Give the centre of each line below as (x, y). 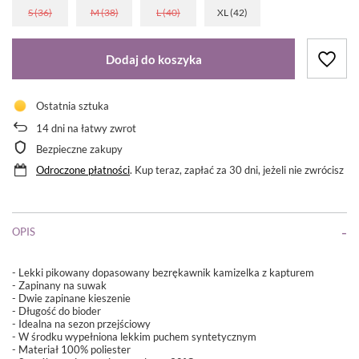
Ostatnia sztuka (73, 106)
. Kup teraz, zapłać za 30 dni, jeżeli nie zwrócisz (237, 170)
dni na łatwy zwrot (93, 129)
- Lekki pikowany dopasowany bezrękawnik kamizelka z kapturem (163, 273)
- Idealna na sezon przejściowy (81, 324)
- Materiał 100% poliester (71, 350)
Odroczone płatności (83, 170)
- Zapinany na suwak (59, 286)
